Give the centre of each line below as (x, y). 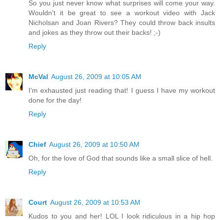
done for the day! (55, 100)
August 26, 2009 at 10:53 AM (95, 202)
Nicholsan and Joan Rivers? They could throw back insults (122, 22)
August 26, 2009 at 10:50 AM (94, 144)
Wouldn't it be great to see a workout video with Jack (122, 13)
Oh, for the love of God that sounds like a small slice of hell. (121, 158)
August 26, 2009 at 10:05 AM (96, 76)
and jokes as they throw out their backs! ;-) (95, 32)
